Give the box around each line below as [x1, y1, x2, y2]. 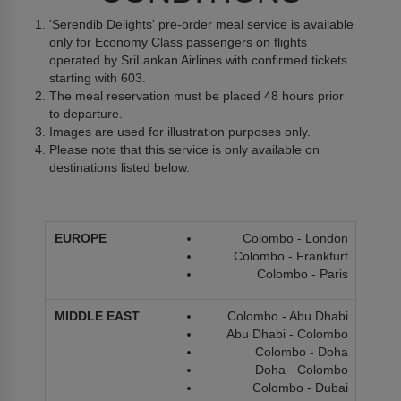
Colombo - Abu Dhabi [227, 309, 348, 324]
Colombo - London [243, 231, 348, 246]
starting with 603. [49, 71, 146, 86]
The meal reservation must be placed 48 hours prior [49, 89, 344, 104]
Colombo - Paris [257, 267, 348, 282]
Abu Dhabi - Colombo [226, 327, 348, 342]
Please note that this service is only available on [49, 142, 320, 158]
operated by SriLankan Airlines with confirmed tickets [49, 53, 347, 68]
